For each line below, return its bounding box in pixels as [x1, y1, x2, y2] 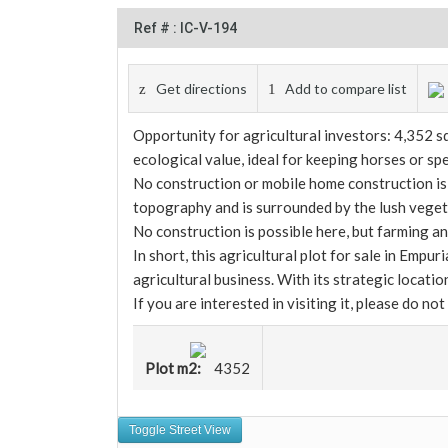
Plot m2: [145, 359, 204, 378]
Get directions [156, 80, 247, 97]
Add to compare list [285, 80, 407, 97]
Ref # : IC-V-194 [134, 20, 237, 36]
